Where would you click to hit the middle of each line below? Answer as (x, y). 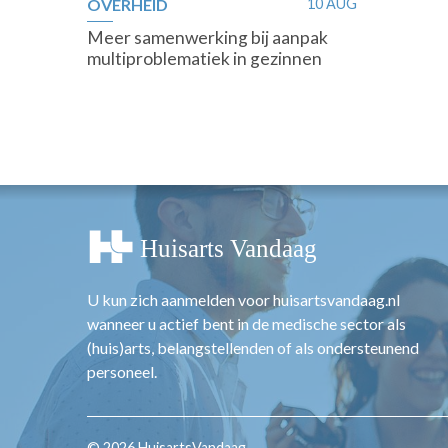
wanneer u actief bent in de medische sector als (246, 323)
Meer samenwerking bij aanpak (207, 37)
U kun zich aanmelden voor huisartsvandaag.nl (243, 299)
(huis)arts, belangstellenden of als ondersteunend (253, 347)
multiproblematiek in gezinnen (204, 58)
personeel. (122, 371)
